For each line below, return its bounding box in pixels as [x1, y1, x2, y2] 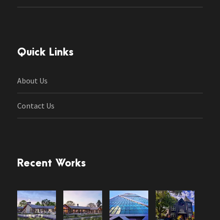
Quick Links [17, 47, 74, 58]
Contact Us [17, 101, 55, 111]
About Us [17, 76, 48, 86]
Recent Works [17, 158, 86, 169]
